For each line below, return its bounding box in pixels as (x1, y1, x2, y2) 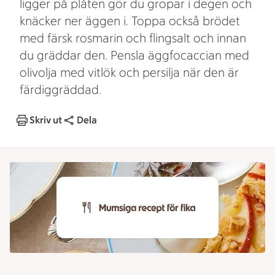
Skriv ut (29, 114, 62, 126)
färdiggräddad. (20, 82, 101, 97)
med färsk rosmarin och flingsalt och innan (20, 31, 246, 45)
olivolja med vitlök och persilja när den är (20, 65, 239, 80)
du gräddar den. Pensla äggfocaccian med (20, 48, 249, 63)
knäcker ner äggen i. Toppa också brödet (20, 14, 240, 28)
